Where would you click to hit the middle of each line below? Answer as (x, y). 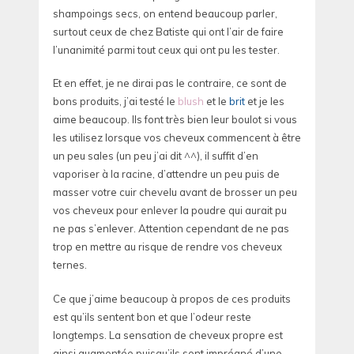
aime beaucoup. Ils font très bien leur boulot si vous (175, 120)
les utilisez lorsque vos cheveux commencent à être (177, 138)
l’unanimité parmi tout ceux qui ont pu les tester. (166, 49)
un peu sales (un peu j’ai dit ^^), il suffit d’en (156, 156)
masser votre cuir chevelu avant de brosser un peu (175, 192)
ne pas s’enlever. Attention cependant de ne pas (171, 229)
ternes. (70, 265)
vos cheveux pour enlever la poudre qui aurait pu (170, 211)
